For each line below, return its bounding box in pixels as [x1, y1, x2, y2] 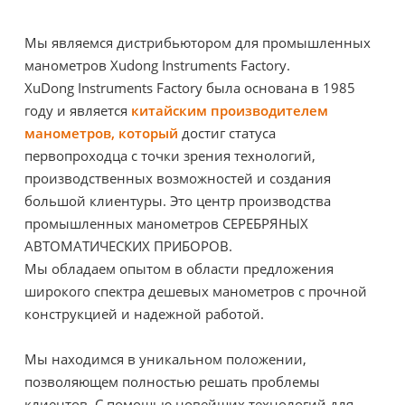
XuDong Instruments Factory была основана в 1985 [24, 79, 355, 97]
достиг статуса [178, 124, 276, 142]
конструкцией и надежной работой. [24, 305, 264, 323]
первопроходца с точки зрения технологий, [24, 146, 316, 165]
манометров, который [24, 124, 178, 142]
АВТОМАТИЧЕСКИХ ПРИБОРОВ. [24, 237, 232, 255]
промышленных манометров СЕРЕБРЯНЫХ [24, 214, 308, 232]
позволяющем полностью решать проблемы [24, 372, 320, 391]
